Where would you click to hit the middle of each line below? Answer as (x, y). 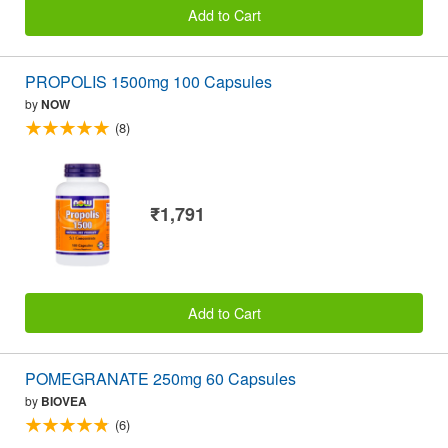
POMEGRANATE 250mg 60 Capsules (160, 379)
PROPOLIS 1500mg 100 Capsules (148, 81)
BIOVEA (64, 401)
